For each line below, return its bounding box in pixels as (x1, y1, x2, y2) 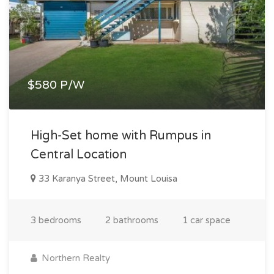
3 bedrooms (31, 214, 81, 226)
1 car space (182, 214, 231, 226)
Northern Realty (39, 252, 110, 264)
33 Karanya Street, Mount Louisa (36, 172, 177, 184)
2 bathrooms (105, 214, 158, 226)
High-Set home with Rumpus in (31, 128, 211, 143)
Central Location (31, 147, 127, 162)
